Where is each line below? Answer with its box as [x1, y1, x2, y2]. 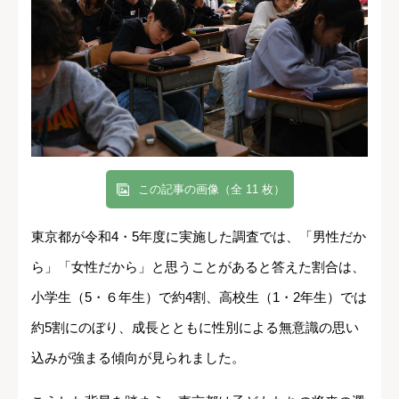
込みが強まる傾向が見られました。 [31, 349, 245, 365]
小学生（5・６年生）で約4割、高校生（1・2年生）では [31, 289, 367, 305]
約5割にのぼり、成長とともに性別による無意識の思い [31, 319, 359, 335]
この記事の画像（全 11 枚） [137, 182, 285, 196]
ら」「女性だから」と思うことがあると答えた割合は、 [31, 258, 365, 274]
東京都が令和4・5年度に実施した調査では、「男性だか [31, 228, 366, 244]
